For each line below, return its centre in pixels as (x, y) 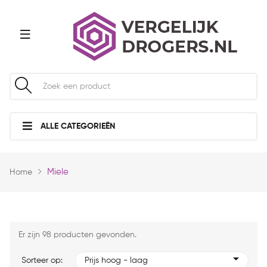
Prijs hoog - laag (116, 260)
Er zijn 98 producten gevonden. (77, 235)
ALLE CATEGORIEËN (77, 126)
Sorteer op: (42, 260)
